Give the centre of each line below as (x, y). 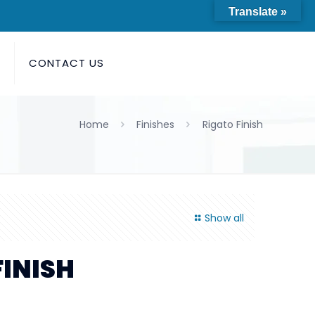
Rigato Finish (232, 124)
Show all (224, 218)
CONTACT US (67, 63)
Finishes (156, 124)
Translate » (258, 12)
